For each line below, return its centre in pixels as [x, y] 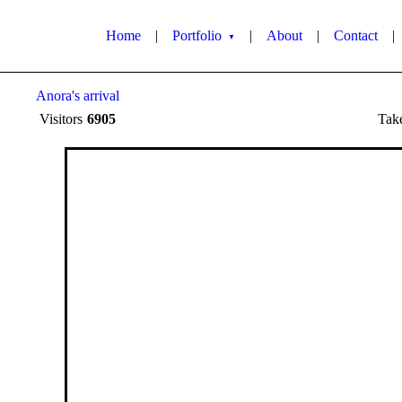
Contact [356, 35]
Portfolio [199, 35]
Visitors [63, 119]
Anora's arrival [78, 96]
